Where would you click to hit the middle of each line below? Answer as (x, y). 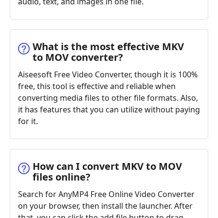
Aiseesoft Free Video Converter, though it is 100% (108, 74)
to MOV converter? (78, 57)
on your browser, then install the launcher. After (105, 206)
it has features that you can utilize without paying (109, 109)
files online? (62, 177)
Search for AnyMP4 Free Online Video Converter (106, 194)
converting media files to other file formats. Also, (108, 98)
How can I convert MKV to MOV (107, 166)
